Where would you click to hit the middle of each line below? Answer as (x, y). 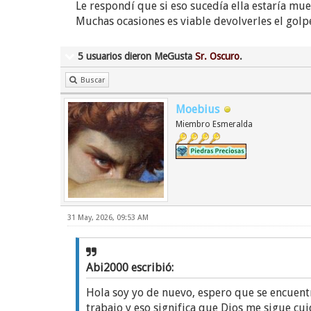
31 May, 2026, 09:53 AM (108, 218)
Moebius (197, 109)
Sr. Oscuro (217, 56)
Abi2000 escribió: (131, 268)
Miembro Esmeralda (214, 124)
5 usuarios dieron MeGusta (136, 56)
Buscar (93, 80)
